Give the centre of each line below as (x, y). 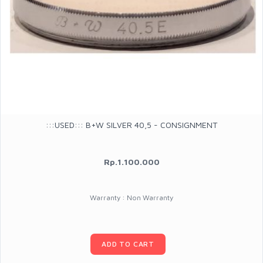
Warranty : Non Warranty (131, 197)
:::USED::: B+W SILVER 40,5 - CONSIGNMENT (131, 124)
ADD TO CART (128, 244)
